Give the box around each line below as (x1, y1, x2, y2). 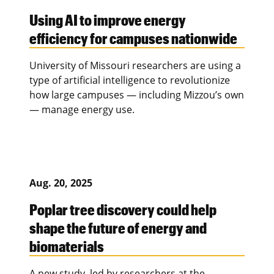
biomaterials (29, 236, 104, 255)
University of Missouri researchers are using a (29, 58, 241, 72)
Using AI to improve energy (29, 10, 186, 29)
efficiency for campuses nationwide (29, 28, 237, 47)
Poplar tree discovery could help (29, 199, 217, 218)
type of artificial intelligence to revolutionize (29, 73, 230, 87)
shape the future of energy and (29, 218, 207, 237)
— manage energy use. (29, 102, 135, 116)
